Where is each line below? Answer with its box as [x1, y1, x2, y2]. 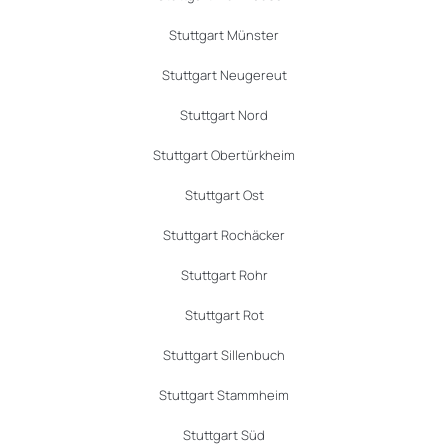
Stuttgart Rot [184, 306, 264, 325]
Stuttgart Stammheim [159, 386, 289, 405]
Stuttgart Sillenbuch [163, 346, 285, 365]
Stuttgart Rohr [180, 266, 268, 285]
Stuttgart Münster [169, 26, 279, 45]
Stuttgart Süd [183, 426, 265, 445]
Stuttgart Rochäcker [163, 226, 285, 245]
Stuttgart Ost [184, 186, 264, 205]
